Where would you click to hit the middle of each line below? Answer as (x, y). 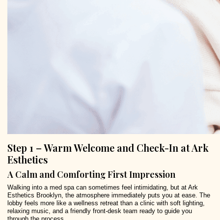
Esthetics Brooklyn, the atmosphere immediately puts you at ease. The (109, 195)
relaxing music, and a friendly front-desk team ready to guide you (100, 211)
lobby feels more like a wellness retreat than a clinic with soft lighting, (106, 203)
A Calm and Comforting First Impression (91, 175)
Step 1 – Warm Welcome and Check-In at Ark (108, 148)
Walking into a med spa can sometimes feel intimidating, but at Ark (103, 188)
